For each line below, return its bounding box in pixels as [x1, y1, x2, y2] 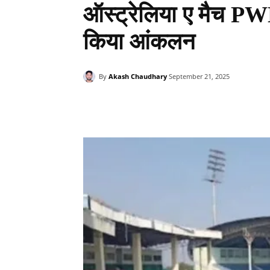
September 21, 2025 [169, 72, 230, 81]
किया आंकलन [83, 29, 195, 54]
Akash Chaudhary [108, 71, 167, 81]
